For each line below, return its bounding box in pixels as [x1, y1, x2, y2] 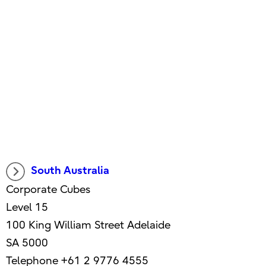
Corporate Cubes [5, 183, 90, 197]
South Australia [30, 164, 109, 178]
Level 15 [5, 201, 48, 214]
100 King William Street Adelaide [5, 219, 170, 232]
